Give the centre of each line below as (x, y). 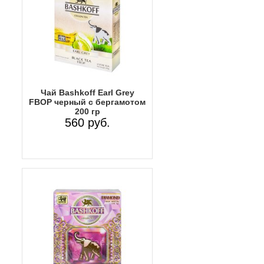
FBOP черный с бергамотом (87, 102)
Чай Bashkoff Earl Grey (87, 92)
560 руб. (87, 122)
